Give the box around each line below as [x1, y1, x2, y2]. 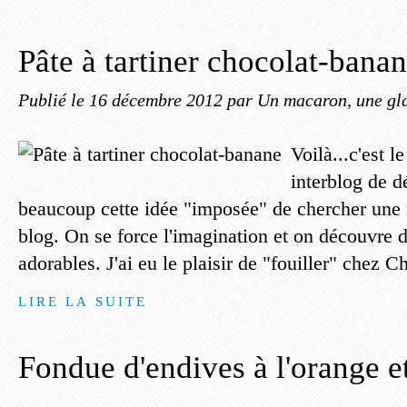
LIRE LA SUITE [18, 293, 148, 309]
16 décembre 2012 [89, 90, 227, 110]
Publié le [18, 90, 89, 110]
